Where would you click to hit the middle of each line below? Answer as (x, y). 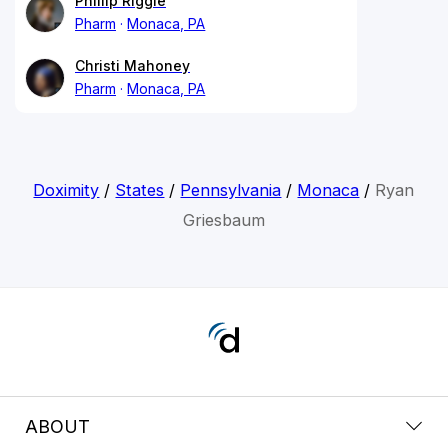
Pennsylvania (231, 189)
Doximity (66, 189)
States (140, 189)
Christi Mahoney (132, 65)
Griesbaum (223, 219)
